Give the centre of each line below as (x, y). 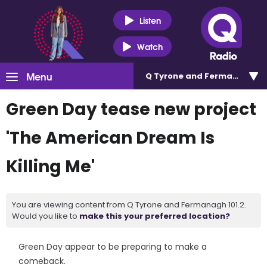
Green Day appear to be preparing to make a (113, 247)
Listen (150, 20)
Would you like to (46, 216)
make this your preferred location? (155, 216)
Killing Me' (50, 167)
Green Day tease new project (131, 109)
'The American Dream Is (110, 138)
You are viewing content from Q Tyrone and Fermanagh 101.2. (129, 205)
